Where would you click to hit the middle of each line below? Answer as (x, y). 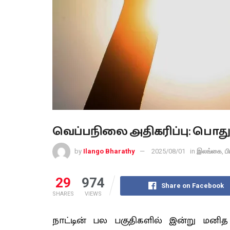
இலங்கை (209, 151)
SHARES (63, 194)
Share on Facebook (193, 185)
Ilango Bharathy (109, 151)
